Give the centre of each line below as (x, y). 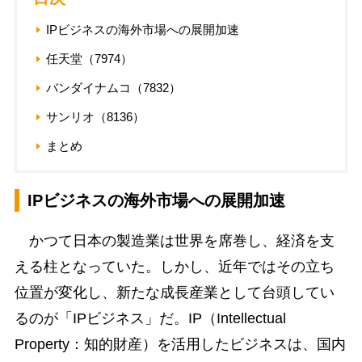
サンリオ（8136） (95, 117)
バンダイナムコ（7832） (113, 88)
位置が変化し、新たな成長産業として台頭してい (174, 293)
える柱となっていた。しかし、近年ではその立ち (174, 267)
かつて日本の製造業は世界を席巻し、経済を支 (174, 241)
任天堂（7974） (89, 59)
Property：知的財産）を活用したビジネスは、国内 (180, 345)
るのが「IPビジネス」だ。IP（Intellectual (150, 319)
